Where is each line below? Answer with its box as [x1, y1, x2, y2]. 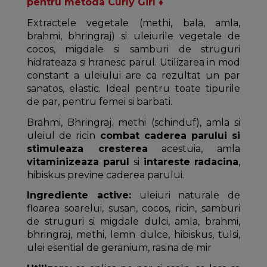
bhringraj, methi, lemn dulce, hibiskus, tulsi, [26, 229, 241, 241]
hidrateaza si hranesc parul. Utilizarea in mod [26, 56, 241, 68]
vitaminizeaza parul [26, 156, 130, 167]
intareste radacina [143, 156, 239, 167]
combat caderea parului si [100, 129, 241, 141]
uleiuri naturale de [131, 190, 241, 201]
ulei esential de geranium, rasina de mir [26, 242, 212, 254]
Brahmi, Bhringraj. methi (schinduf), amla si [26, 116, 241, 128]
